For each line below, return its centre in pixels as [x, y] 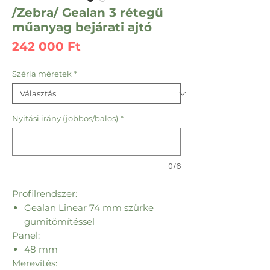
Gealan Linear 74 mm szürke [89, 208]
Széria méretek [42, 74]
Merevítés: [35, 263]
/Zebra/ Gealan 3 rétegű [88, 13]
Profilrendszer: [45, 194]
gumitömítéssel [59, 221]
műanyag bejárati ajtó [82, 27]
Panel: [26, 235]
